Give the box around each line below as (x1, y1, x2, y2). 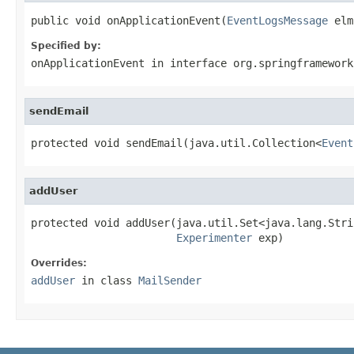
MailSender (138, 273, 201, 287)
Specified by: (31, 40, 101, 51)
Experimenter (176, 231, 252, 244)
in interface (145, 56, 233, 70)
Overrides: (31, 257, 87, 269)
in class (75, 273, 138, 287)
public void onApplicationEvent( (31, 13, 227, 27)
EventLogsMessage (227, 13, 328, 27)
